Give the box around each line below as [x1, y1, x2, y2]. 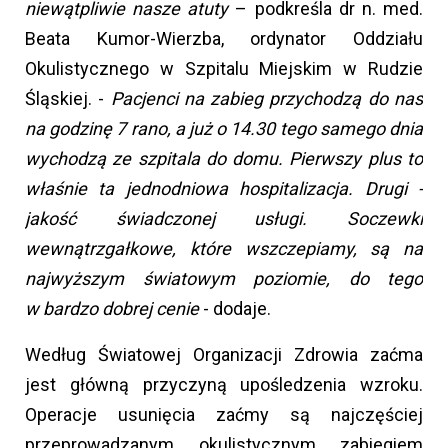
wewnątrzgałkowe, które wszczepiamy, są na [25, 237, 423, 259]
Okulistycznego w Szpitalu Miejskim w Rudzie [25, 57, 423, 79]
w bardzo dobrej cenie [25, 297, 203, 319]
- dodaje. [203, 297, 271, 319]
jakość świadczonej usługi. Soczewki [25, 207, 423, 229]
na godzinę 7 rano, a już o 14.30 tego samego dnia [25, 117, 423, 139]
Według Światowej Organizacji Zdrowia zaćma [25, 343, 423, 365]
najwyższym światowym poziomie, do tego [25, 267, 423, 289]
